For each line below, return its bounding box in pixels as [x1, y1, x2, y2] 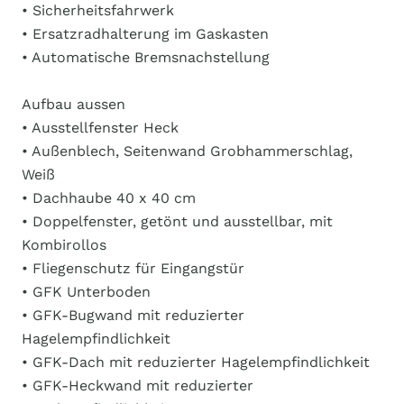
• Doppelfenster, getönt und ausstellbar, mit [22, 213, 333, 230]
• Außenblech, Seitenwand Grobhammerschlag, [22, 142, 353, 160]
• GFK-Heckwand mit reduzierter [22, 377, 253, 394]
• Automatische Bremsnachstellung [22, 49, 270, 66]
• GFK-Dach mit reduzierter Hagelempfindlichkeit [22, 353, 370, 371]
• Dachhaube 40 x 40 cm [22, 189, 196, 207]
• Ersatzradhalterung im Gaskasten [22, 25, 269, 42]
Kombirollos [22, 236, 106, 253]
